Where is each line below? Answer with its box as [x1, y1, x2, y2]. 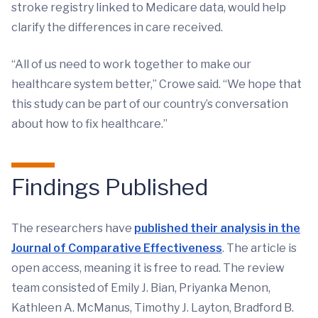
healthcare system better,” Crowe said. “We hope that [11, 77, 302, 92]
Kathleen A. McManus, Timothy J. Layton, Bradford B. [11, 301, 294, 315]
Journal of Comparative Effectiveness [11, 241, 222, 256]
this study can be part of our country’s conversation [11, 97, 288, 111]
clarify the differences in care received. [11, 21, 223, 35]
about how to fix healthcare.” [11, 117, 168, 131]
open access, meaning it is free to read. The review [11, 261, 285, 275]
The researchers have [11, 221, 134, 236]
